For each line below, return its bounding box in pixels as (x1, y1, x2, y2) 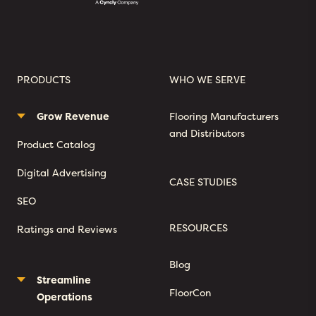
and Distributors (169, 126, 245, 140)
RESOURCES (169, 221, 228, 235)
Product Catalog (17, 138, 95, 152)
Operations (36, 290, 92, 304)
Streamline (36, 273, 91, 287)
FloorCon (169, 286, 211, 300)
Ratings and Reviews (17, 222, 117, 236)
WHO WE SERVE (169, 73, 245, 87)
